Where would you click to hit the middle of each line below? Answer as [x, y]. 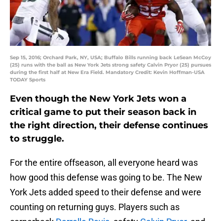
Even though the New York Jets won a [98, 99]
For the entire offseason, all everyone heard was [104, 163]
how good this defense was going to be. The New [106, 178]
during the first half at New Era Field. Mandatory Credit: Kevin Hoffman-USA [107, 73]
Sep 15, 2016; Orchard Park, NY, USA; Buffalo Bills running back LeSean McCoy [110, 58]
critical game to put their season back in [103, 112]
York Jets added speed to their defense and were [106, 192]
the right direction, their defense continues [109, 126]
